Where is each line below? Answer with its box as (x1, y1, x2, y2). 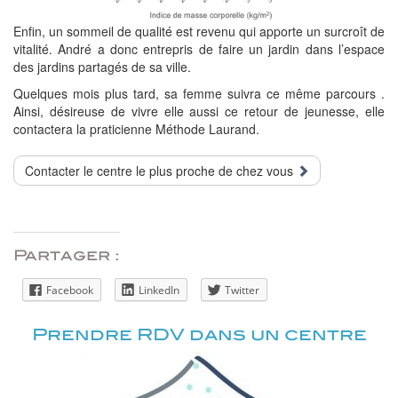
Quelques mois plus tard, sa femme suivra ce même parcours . (13, 84, 385, 103)
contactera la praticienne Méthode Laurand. (13, 120, 259, 139)
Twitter (225, 283, 259, 298)
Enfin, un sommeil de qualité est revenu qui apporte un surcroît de (13, 22, 385, 41)
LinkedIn (139, 283, 179, 298)
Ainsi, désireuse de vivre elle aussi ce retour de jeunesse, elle (13, 102, 385, 121)
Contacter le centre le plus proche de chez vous (25, 162, 297, 180)
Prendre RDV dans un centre (31, 325, 367, 345)
